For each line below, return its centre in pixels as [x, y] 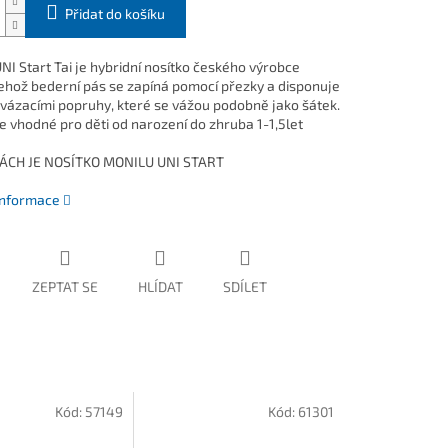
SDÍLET [244, 287]
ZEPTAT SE [64, 287]
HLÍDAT [160, 287]
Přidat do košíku [114, 14]
